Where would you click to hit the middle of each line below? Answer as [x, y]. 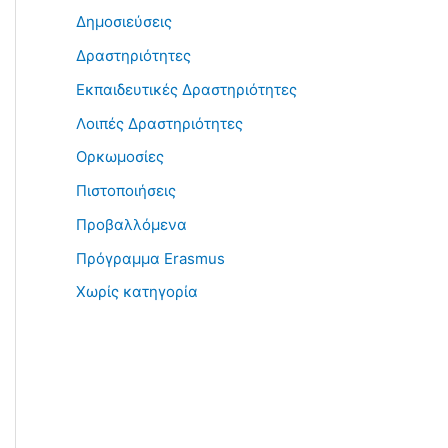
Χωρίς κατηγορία [137, 292]
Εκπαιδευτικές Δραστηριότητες [186, 89]
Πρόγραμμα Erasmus [150, 258]
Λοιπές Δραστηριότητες [159, 123]
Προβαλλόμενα [131, 224]
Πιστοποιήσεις [126, 190]
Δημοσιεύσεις [124, 22]
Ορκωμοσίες [120, 157]
